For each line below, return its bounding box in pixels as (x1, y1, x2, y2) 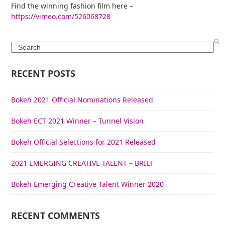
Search (11, 41, 34, 51)
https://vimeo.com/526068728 (11, 11, 111, 21)
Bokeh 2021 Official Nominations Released (11, 94, 154, 104)
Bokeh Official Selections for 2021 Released (11, 137, 156, 147)
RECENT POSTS (11, 67, 76, 79)
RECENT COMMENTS (11, 209, 100, 221)
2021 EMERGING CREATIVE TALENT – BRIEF (11, 158, 154, 168)
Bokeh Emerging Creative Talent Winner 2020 (11, 179, 164, 189)
